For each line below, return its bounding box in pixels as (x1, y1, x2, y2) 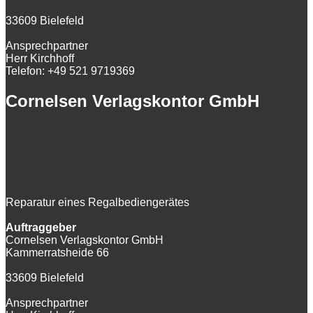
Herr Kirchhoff (6, 52, 74, 65)
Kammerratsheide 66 (6, 247, 109, 259)
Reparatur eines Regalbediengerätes (6, 196, 189, 209)
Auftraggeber (6, 221, 76, 234)
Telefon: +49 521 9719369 (6, 65, 135, 78)
